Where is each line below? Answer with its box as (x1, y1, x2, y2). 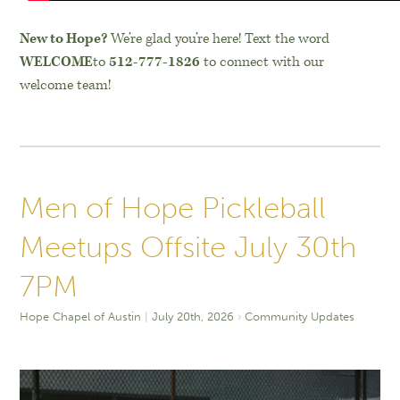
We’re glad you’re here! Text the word (107, 29, 330, 48)
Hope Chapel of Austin (20, 309, 142, 324)
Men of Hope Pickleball (20, 189, 327, 226)
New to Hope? (20, 29, 108, 48)
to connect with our (200, 52, 325, 71)
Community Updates (245, 309, 355, 324)
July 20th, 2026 (152, 309, 235, 324)
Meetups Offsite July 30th (20, 229, 357, 265)
